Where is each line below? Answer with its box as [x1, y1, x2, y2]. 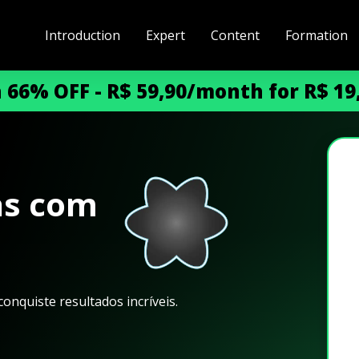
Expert [145, 26, 185, 44]
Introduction [44, 26, 120, 44]
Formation [284, 26, 348, 44]
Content [210, 26, 260, 44]
